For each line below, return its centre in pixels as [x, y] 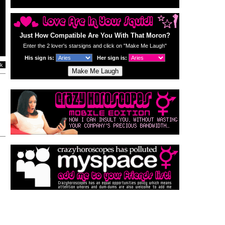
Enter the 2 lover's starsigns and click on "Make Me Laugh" [95, 46]
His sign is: [40, 58]
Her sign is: [113, 58]
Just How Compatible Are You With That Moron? [95, 35]
